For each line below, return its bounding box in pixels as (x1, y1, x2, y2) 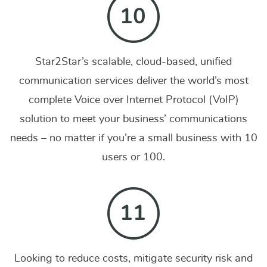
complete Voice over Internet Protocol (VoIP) (28, 95, 239, 105)
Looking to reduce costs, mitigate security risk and (14, 253, 253, 264)
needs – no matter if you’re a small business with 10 (10, 133, 257, 144)
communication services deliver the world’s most (18, 76, 249, 86)
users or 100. (102, 152, 165, 163)
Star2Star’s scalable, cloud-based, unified (35, 57, 232, 67)
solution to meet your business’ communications (20, 114, 247, 125)
